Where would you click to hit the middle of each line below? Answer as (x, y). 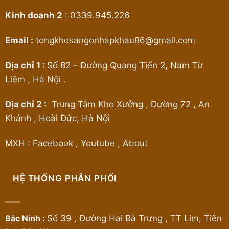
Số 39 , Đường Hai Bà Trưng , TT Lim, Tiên (134, 219)
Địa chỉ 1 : (26, 65)
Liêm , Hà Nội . (36, 79)
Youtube (98, 143)
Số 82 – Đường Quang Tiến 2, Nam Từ (125, 65)
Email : (19, 40)
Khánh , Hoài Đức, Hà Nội (58, 118)
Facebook (53, 143)
